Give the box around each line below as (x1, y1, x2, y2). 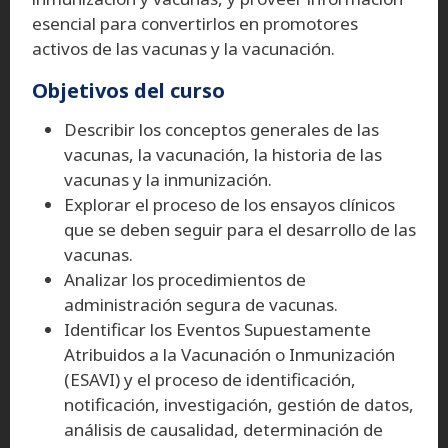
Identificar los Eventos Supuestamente (64, 317, 371, 341)
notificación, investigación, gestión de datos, (64, 392, 414, 416)
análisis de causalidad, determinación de (64, 417, 383, 441)
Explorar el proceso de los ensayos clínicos (64, 192, 395, 216)
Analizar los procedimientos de (64, 267, 306, 291)
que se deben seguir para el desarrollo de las (64, 217, 416, 241)
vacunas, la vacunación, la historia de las (64, 142, 382, 166)
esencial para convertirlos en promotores (32, 11, 358, 35)
